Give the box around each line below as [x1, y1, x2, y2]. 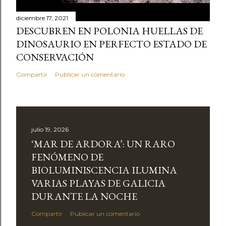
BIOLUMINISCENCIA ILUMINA [31, 163, 177, 177]
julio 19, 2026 [31, 125, 69, 133]
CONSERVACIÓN [16, 50, 94, 64]
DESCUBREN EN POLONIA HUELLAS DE [16, 24, 203, 37]
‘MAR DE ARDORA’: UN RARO [31, 137, 175, 150]
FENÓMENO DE [31, 150, 103, 163]
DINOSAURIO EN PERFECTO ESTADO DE [16, 37, 207, 50]
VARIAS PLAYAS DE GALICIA [31, 176, 165, 190]
